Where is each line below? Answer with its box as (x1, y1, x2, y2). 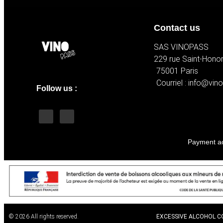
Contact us (154, 22, 200, 33)
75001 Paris (156, 66, 198, 76)
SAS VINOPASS (154, 42, 209, 52)
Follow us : (36, 84, 77, 93)
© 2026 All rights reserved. (9, 213, 79, 221)
